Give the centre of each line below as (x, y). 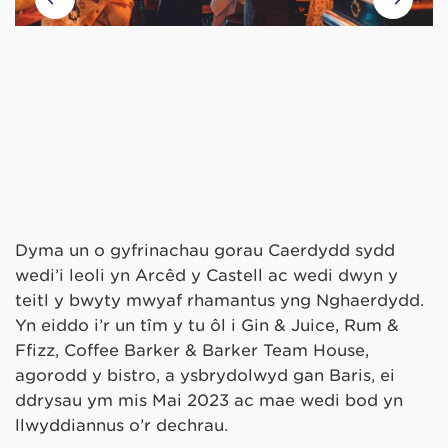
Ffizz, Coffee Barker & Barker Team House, (192, 351)
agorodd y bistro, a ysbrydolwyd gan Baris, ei (205, 376)
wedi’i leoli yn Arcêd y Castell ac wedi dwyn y (206, 276)
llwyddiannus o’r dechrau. (121, 426)
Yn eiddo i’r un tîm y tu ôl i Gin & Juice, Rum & (207, 326)
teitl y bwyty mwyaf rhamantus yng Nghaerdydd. (219, 301)
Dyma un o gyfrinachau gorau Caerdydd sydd (205, 251)
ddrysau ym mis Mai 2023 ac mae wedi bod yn (209, 401)
